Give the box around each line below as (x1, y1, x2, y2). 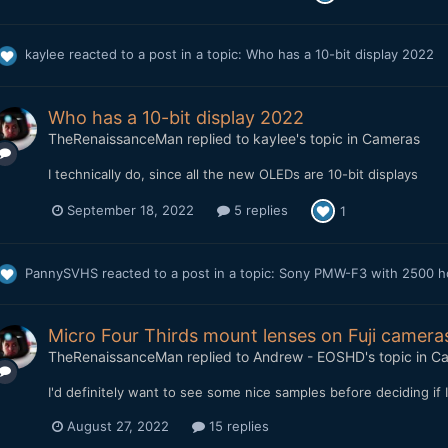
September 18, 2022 (66, 202, 194, 219)
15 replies (204, 418, 269, 435)
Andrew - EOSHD (252, 348, 365, 366)
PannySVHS (24, 264, 98, 281)
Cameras (361, 129, 420, 147)
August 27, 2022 (66, 418, 169, 435)
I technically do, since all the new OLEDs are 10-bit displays (47, 165, 418, 182)
